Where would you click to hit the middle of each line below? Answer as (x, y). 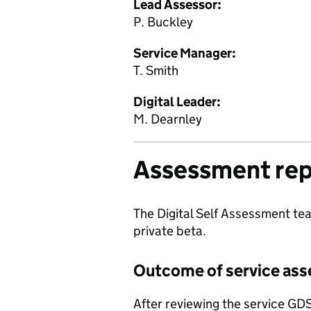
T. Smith (156, 70)
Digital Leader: (177, 102)
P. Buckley (163, 22)
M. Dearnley (168, 119)
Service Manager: (185, 53)
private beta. (170, 231)
